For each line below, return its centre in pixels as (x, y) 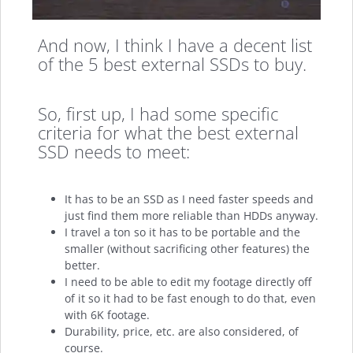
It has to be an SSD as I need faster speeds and (190, 199)
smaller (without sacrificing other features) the (188, 249)
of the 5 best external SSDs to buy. (173, 64)
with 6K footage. (108, 315)
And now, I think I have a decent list (175, 45)
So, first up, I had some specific (158, 113)
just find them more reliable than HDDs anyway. (192, 216)
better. (83, 266)
